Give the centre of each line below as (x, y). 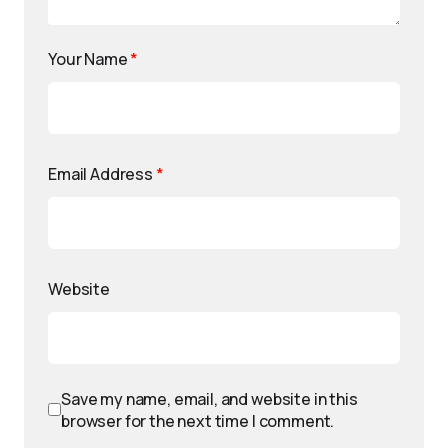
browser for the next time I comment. (198, 420)
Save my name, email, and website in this (209, 398)
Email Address (102, 173)
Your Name (89, 58)
